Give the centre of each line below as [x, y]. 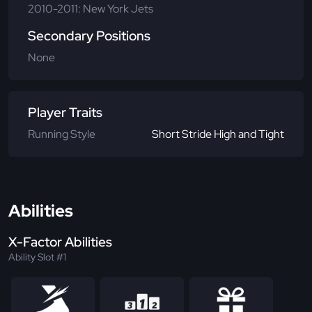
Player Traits [65, 112]
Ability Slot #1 [37, 257]
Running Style [62, 134]
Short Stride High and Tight [218, 134]
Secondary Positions [89, 36]
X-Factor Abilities [60, 242]
